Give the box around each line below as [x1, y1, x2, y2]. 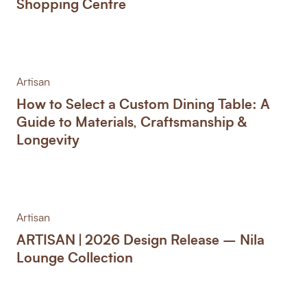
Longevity [16, 130, 79, 148]
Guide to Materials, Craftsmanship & [16, 112, 247, 130]
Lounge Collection [16, 247, 133, 266]
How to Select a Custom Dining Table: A [16, 94, 270, 112]
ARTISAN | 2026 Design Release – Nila [16, 230, 265, 248]
